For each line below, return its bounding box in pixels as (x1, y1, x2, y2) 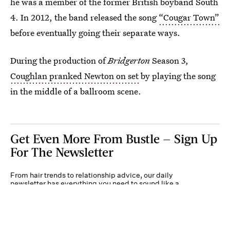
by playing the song (139, 70, 216, 82)
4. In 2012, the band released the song (10, 11, 159, 23)
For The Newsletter (10, 144, 113, 159)
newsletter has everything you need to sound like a (10, 179, 179, 188)
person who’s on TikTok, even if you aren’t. (10, 187, 152, 196)
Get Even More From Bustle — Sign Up (10, 131, 217, 146)
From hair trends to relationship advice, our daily (10, 170, 173, 180)
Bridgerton (108, 54, 150, 66)
